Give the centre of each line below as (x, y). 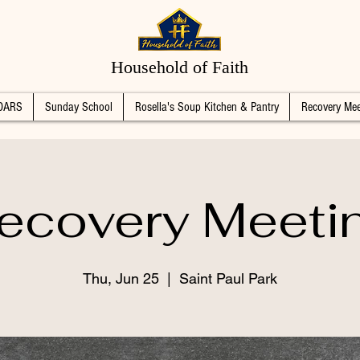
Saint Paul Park (228, 278)
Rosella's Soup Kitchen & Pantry (207, 107)
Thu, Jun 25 (121, 278)
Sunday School (78, 107)
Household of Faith (180, 67)
